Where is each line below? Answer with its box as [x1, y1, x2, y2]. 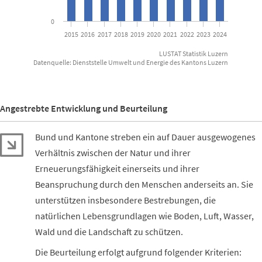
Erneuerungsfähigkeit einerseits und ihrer [35, 163, 199, 175]
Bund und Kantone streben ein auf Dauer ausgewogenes [35, 131, 256, 143]
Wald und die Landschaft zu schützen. [35, 226, 183, 238]
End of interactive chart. [5, 68, 98, 80]
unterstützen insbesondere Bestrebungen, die [35, 194, 216, 206]
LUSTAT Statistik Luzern [159, 49, 228, 58]
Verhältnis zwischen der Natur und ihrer [35, 147, 191, 159]
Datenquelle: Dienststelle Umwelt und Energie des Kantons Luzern [33, 58, 228, 67]
